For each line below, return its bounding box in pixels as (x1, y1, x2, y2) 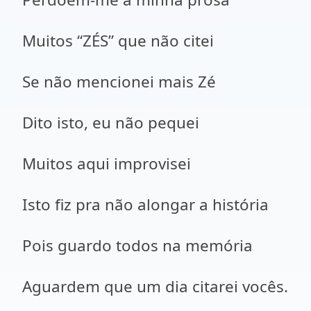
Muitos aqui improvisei (22, 153, 191, 174)
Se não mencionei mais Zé (22, 71, 216, 92)
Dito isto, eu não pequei (22, 112, 199, 133)
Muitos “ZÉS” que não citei (22, 30, 214, 51)
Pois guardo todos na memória (22, 235, 253, 256)
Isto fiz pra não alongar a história (22, 194, 269, 215)
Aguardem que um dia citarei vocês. (22, 276, 288, 297)
